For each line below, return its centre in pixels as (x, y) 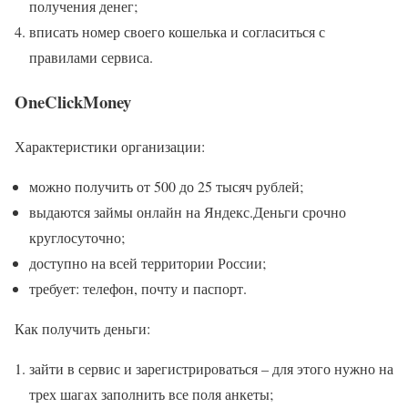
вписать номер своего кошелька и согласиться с (177, 32)
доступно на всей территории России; (148, 262)
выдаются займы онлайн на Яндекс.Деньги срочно (188, 211)
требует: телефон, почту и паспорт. (138, 288)
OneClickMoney (73, 101)
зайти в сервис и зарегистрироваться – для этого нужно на (211, 368)
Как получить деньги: (82, 328)
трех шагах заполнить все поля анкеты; (151, 393)
